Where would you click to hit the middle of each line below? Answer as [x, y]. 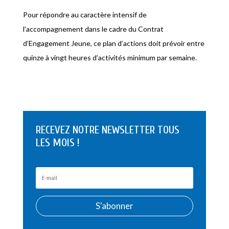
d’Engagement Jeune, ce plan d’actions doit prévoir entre [113, 43]
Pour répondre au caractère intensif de [85, 15]
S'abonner [114, 206]
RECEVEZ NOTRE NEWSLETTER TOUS [107, 130]
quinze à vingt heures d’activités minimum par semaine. [110, 58]
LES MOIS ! [58, 143]
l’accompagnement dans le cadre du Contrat [93, 29]
